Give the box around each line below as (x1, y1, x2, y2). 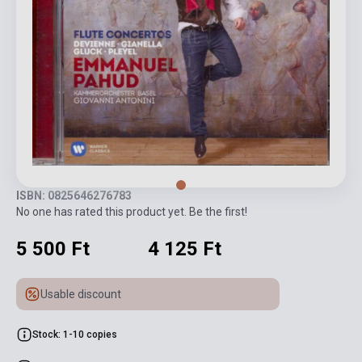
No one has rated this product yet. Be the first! (16, 205, 247, 219)
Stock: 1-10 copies (32, 329, 117, 341)
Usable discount (40, 288, 121, 301)
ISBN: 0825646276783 (16, 189, 132, 203)
